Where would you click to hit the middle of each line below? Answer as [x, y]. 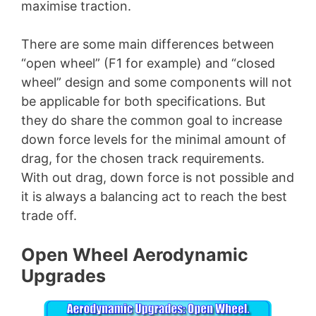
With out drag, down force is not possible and [158, 178]
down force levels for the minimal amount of [154, 140]
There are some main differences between [148, 44]
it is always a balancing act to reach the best [154, 197]
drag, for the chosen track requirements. [143, 159]
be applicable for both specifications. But [144, 102]
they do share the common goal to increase [152, 121]
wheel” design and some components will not [157, 83]
